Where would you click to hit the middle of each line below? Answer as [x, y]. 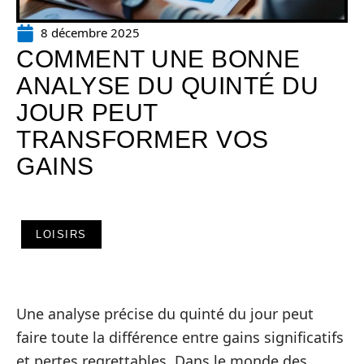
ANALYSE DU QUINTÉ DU [167, 86]
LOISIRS [61, 234]
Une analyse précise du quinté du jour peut [165, 314]
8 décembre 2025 [90, 32]
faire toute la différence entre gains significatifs [180, 337]
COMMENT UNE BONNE [158, 59]
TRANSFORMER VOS [143, 139]
